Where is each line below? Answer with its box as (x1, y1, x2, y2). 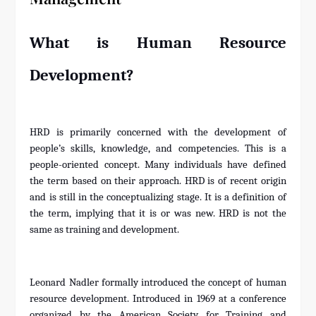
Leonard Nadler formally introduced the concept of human (30, 276, 286, 289)
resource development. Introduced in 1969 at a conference (30, 293, 286, 305)
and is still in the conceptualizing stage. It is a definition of (30, 191, 286, 204)
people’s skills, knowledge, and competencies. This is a (30, 142, 286, 155)
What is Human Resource (30, 34, 286, 53)
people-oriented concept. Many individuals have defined (30, 159, 286, 171)
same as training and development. (30, 224, 180, 236)
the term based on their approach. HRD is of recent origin (30, 175, 286, 188)
